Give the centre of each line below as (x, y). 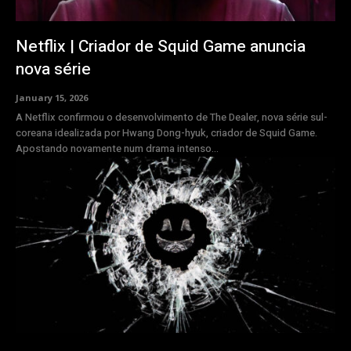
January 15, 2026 (52, 98)
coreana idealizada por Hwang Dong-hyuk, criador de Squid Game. (166, 133)
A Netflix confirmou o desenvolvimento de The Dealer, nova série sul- (172, 118)
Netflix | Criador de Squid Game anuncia (161, 47)
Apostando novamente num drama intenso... (117, 149)
